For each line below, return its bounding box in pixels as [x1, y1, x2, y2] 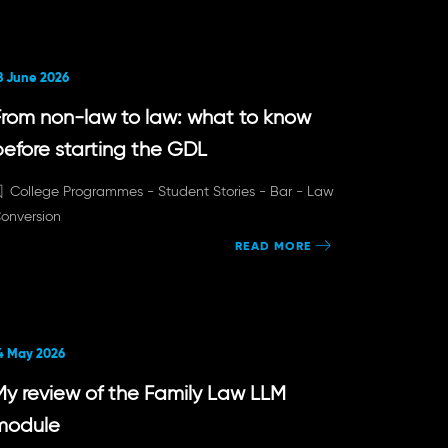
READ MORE [235, 238, 311, 253]
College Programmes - [9, 182, 158, 200]
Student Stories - [157, 182, 270, 200]
